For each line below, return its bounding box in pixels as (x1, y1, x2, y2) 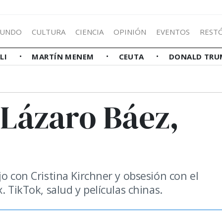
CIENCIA (75, 26, 104, 37)
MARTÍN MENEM (32, 52, 97, 61)
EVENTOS (156, 26, 190, 37)
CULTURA (32, 26, 65, 37)
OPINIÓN (113, 26, 146, 37)
